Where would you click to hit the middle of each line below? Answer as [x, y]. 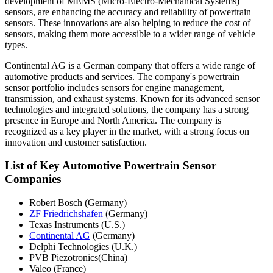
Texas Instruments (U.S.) [77, 224]
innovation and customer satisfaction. [76, 142]
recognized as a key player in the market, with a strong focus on [127, 131]
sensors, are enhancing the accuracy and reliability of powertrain [128, 12]
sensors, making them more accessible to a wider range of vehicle [130, 34]
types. [16, 44]
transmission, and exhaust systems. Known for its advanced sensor [132, 98]
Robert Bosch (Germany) [78, 202]
